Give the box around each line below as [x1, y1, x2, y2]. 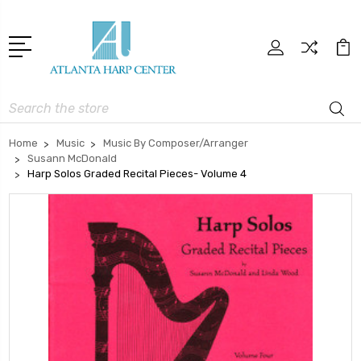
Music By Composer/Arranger [103, 136, 248, 149]
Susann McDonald [27, 151, 117, 164]
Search [9, 96, 46, 110]
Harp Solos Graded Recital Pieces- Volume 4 [27, 167, 247, 180]
